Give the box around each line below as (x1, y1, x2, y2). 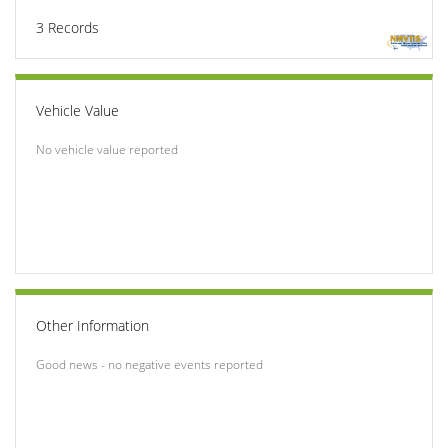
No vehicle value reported (36, 140, 178, 158)
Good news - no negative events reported (36, 355, 263, 373)
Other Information (36, 315, 149, 335)
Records (44, 17, 99, 37)
